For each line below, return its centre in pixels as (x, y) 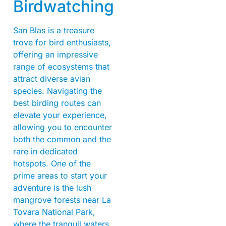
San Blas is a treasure (54, 30)
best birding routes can (57, 103)
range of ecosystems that (61, 66)
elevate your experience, (60, 115)
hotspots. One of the (52, 163)
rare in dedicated (45, 151)
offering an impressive (55, 54)
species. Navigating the (58, 91)
